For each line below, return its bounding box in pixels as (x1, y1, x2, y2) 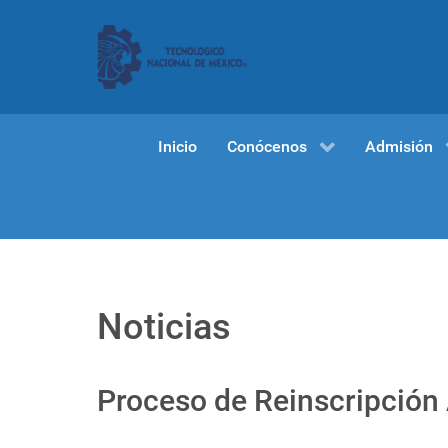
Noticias (97, 306, 231, 349)
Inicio (157, 136, 197, 156)
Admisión (364, 136, 433, 156)
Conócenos (226, 136, 307, 156)
